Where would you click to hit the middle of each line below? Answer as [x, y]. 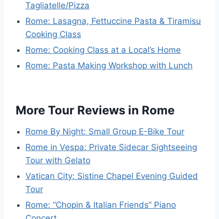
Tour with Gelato [58, 160]
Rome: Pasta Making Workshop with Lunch [109, 66]
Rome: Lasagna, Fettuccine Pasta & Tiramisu [113, 21]
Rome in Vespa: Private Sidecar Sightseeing [111, 147]
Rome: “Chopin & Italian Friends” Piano [101, 205]
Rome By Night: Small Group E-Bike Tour [105, 131]
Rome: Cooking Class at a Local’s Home [103, 50]
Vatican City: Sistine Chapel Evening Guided [112, 176]
